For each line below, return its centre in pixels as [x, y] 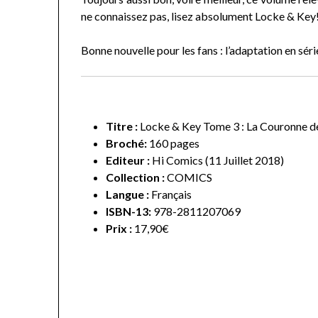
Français [172, 194]
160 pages [175, 143]
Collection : [136, 177]
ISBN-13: [129, 212]
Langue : [128, 194]
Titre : [123, 126]
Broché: [127, 143]
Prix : [119, 229]
